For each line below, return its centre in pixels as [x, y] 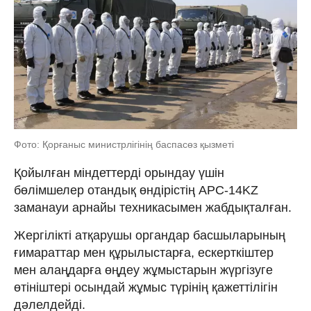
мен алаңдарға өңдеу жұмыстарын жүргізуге [143, 270]
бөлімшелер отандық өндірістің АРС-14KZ [136, 191]
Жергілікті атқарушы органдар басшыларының [150, 236]
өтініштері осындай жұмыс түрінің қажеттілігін [146, 288]
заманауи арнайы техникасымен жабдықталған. [153, 208]
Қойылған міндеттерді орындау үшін [119, 173]
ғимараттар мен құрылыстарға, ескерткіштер [144, 253]
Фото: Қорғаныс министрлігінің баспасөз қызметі [124, 145]
